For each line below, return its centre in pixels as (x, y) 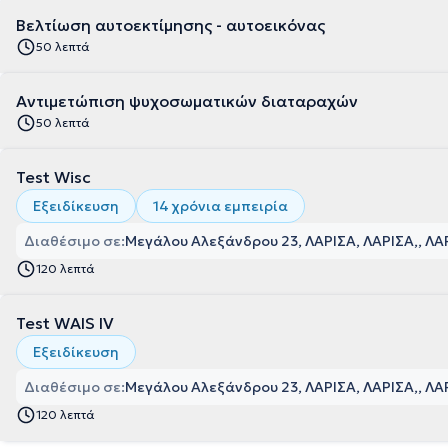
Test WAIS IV (65, 323)
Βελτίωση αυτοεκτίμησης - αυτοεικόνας (170, 25)
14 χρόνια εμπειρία (220, 206)
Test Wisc (53, 177)
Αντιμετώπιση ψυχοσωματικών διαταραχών (187, 101)
